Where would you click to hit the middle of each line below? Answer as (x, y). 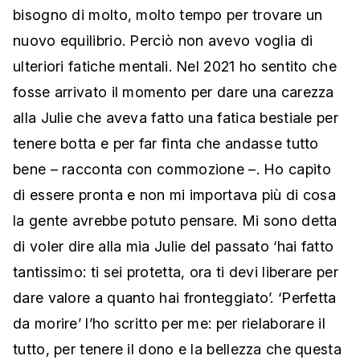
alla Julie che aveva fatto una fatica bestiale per (176, 118)
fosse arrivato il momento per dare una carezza (174, 92)
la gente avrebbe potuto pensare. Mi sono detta (175, 221)
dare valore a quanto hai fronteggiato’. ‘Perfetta (175, 298)
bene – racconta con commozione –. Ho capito (172, 170)
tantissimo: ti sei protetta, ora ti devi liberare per (176, 272)
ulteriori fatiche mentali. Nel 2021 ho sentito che (175, 67)
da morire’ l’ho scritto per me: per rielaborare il (169, 324)
